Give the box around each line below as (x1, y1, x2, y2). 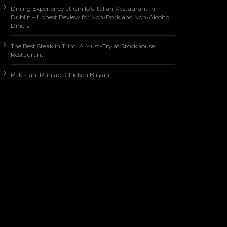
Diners (11, 22, 29, 30)
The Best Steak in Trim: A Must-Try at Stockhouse (11, 42, 155, 50)
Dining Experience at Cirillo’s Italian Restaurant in (11, 5, 155, 13)
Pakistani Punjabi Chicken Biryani (11, 71, 111, 79)
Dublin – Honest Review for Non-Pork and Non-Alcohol (11, 13, 171, 21)
